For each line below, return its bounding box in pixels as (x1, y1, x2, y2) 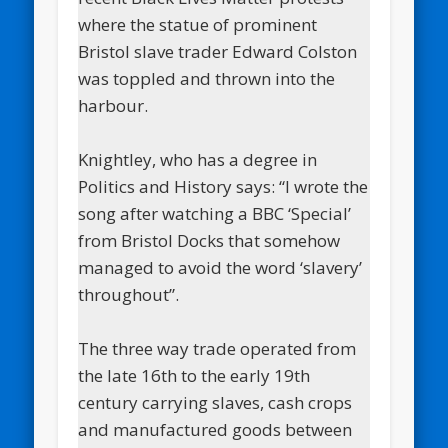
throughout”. (78, 282, 180, 306)
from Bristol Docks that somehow (78, 228, 341, 252)
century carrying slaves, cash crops (78, 390, 353, 414)
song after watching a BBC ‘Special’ (78, 201, 352, 225)
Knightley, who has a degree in (78, 147, 318, 171)
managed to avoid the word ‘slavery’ (78, 255, 363, 279)
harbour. (78, 93, 149, 117)
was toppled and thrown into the (78, 66, 336, 90)
